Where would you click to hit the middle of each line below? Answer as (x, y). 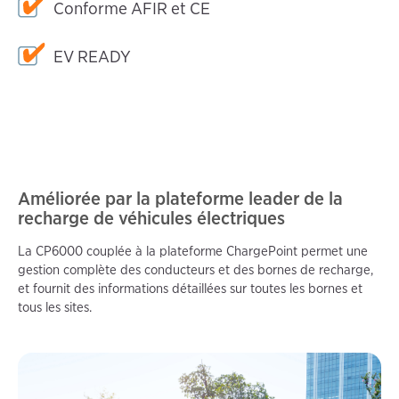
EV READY (92, 56)
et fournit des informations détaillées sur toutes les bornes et (190, 289)
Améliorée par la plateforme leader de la (180, 198)
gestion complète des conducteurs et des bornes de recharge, (195, 270)
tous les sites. (55, 308)
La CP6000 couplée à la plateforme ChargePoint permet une (193, 252)
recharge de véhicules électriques (151, 217)
